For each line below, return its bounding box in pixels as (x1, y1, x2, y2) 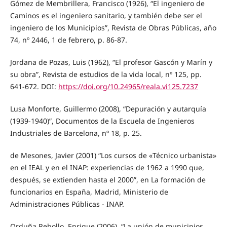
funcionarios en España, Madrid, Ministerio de (10, 186, 168, 197)
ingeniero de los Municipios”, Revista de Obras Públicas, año (10, 22, 216, 32)
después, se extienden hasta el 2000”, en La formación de (10, 174, 206, 184)
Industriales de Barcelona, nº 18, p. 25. (10, 128, 142, 138)
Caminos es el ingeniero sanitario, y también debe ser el (10, 10, 202, 20)
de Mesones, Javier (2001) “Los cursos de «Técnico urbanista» (10, 150, 216, 160)
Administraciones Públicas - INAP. (10, 199, 124, 209)
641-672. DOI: (10, 81, 58, 91)
